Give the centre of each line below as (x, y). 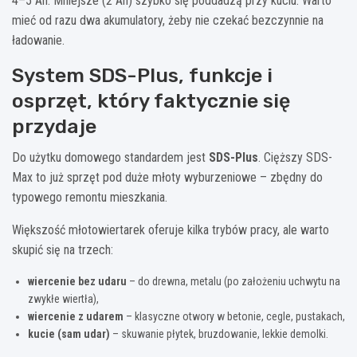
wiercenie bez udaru (77, 281)
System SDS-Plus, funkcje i (142, 75)
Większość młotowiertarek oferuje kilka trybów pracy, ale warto (171, 229)
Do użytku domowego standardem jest (110, 157)
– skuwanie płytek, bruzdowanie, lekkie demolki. (219, 333)
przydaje (54, 126)
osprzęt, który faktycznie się (151, 100)
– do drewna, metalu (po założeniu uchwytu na (233, 281)
